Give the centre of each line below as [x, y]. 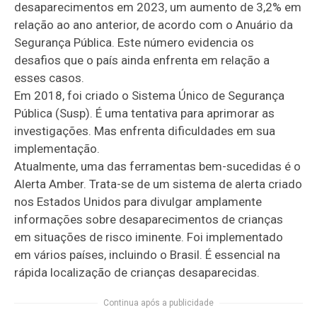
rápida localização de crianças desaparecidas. [137, 272]
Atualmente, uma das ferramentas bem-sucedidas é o [158, 166]
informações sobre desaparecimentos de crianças [149, 219]
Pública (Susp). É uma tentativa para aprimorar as [145, 113]
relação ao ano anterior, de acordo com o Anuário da [154, 24]
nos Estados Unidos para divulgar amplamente [138, 201]
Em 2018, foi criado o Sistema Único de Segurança [150, 95]
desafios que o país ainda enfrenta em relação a [142, 60]
